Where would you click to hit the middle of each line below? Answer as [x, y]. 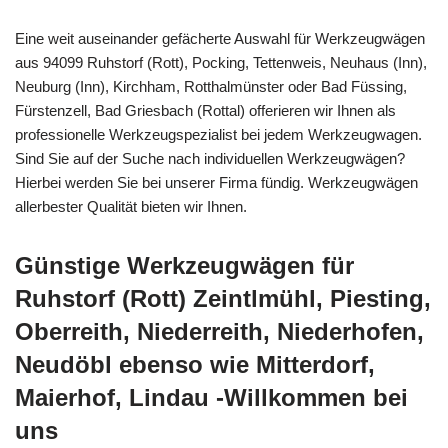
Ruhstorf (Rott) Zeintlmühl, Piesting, [223, 298]
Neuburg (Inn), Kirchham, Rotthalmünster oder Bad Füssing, [211, 86]
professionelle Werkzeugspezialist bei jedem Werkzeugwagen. [218, 134]
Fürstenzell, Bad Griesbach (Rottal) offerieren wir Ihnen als [205, 110]
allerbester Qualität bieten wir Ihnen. [131, 206]
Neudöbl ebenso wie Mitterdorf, [195, 364]
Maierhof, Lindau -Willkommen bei [211, 397]
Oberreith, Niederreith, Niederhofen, [219, 331]
